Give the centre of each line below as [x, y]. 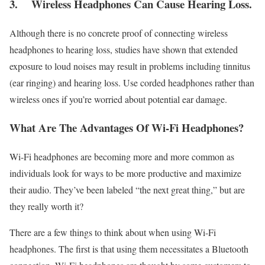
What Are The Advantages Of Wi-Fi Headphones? [127, 128]
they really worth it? [46, 206]
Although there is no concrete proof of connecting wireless [119, 33]
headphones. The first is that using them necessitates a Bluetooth [129, 249]
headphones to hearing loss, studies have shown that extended [124, 49]
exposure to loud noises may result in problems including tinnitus [130, 66]
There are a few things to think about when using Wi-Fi [113, 232]
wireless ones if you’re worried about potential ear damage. [118, 99]
